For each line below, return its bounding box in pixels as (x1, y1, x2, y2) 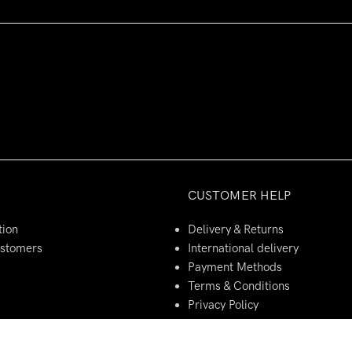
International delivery (188, 241, 299, 255)
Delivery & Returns (188, 222, 284, 236)
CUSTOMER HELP (188, 188, 291, 203)
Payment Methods (188, 260, 282, 274)
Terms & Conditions (188, 279, 290, 293)
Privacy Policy (188, 298, 258, 312)
